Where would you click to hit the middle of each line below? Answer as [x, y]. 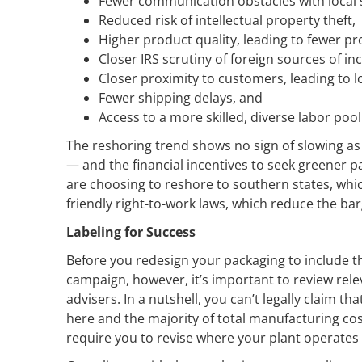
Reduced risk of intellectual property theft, [227, 20]
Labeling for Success [131, 232]
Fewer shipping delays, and [181, 97]
